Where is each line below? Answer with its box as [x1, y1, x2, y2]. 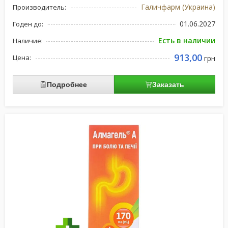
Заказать [152, 80, 184, 89]
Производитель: [13, 3, 66, 12]
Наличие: [13, 36, 43, 45]
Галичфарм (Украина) [141, 2, 215, 12]
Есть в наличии [158, 36, 215, 45]
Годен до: [13, 19, 43, 28]
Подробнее [47, 80, 87, 89]
